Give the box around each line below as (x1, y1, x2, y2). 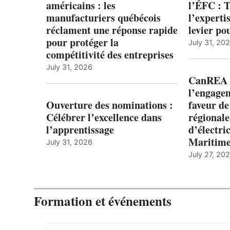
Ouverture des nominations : (46, 98, 173, 113)
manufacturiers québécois (46, 10, 161, 26)
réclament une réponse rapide (46, 23, 178, 38)
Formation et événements (34, 191, 171, 211)
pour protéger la (46, 35, 119, 50)
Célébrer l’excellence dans (46, 110, 162, 125)
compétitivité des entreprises (46, 47, 174, 63)
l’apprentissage (46, 122, 114, 138)
